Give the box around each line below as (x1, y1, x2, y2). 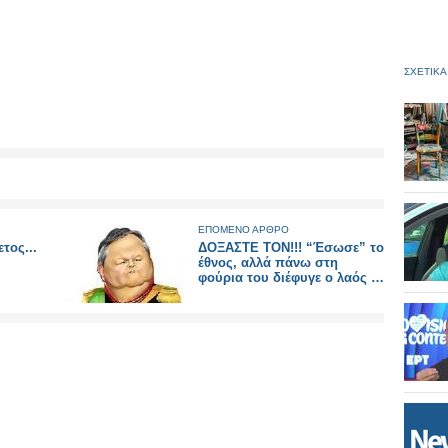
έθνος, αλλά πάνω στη (198, 255, 338, 270)
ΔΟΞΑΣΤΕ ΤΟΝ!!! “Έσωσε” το (198, 240, 384, 255)
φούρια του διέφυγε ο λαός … (198, 270, 384, 285)
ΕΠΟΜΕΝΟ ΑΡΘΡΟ (198, 224, 289, 235)
